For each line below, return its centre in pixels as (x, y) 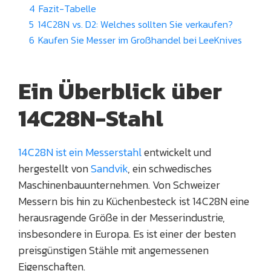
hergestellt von (54, 168)
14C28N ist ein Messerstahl (80, 152)
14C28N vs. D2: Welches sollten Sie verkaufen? (135, 24)
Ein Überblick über (120, 91)
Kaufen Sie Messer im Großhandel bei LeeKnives (140, 40)
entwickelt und (176, 152)
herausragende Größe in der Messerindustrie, (122, 217)
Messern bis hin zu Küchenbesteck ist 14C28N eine (134, 201)
